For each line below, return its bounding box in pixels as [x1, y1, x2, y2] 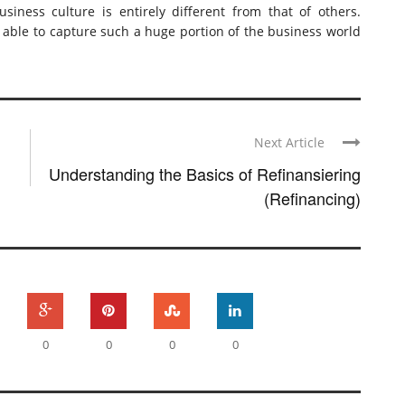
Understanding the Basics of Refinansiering [49, 162, 361, 186]
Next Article [254, 134, 325, 152]
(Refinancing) [264, 186, 361, 211]
